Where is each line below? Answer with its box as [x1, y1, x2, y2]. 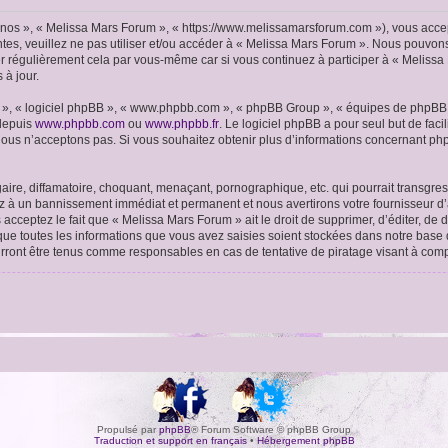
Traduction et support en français [93, 435, 247, 446]
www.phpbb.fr [145, 117, 219, 131]
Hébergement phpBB [256, 435, 355, 446]
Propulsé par [97, 424, 159, 435]
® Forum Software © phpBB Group [191, 424, 351, 435]
